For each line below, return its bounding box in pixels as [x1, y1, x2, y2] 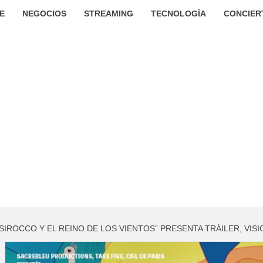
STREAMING [83, 9, 133, 18]
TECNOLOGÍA [150, 9, 206, 18]
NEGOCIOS [22, 9, 66, 18]
